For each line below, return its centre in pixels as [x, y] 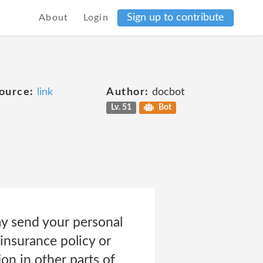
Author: [128, 92]
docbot [166, 92]
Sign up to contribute [176, 17]
